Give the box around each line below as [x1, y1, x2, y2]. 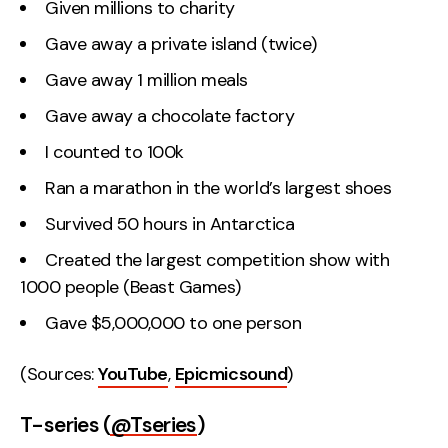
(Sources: [20, 362, 99, 387]
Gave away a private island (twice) [45, 31, 317, 56]
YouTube [98, 362, 168, 387]
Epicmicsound [174, 362, 288, 387]
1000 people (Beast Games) [20, 274, 242, 299]
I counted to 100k [45, 139, 184, 164]
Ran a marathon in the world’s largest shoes [45, 175, 392, 200]
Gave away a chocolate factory [45, 103, 295, 128]
